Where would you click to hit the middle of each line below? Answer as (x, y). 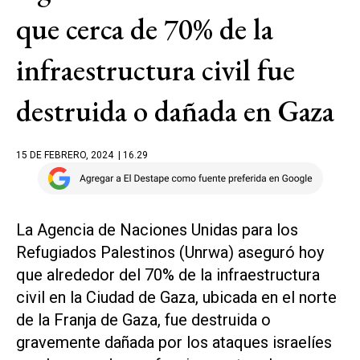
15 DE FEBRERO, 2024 (65, 155)
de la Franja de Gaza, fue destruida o (143, 320)
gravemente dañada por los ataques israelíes (174, 342)
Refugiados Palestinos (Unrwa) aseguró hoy (170, 252)
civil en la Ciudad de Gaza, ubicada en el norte (176, 297)
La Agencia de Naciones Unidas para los (157, 230)
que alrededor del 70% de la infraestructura (168, 275)
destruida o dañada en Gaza (175, 111)
